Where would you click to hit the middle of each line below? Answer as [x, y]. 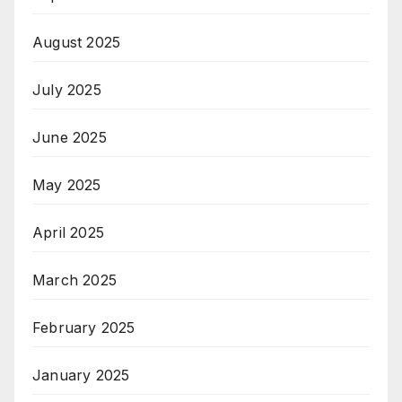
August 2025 [77, 42]
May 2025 [67, 184]
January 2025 [81, 375]
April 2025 [68, 232]
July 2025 [67, 89]
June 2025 [70, 137]
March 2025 [74, 280]
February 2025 [84, 327]
